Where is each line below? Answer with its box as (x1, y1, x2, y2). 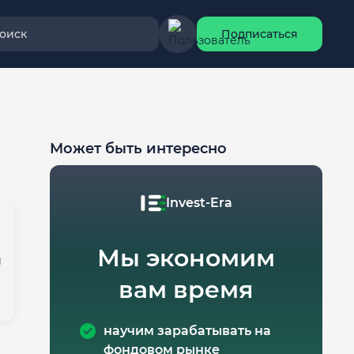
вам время (119, 275, 254, 304)
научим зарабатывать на (104, 323, 271, 338)
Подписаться (221, 27, 298, 41)
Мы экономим (97, 243, 275, 273)
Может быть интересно (50, 140, 227, 157)
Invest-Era (165, 195, 232, 210)
